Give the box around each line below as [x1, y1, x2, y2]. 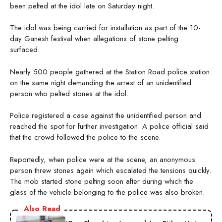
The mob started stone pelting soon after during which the [10, 175, 193, 187]
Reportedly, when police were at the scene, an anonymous [10, 154, 195, 165]
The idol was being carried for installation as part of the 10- [10, 22, 201, 34]
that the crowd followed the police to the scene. [10, 132, 163, 143]
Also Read [24, 203, 60, 214]
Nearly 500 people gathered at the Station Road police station [10, 66, 210, 77]
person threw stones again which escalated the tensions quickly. [10, 165, 211, 176]
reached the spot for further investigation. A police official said [10, 121, 209, 132]
